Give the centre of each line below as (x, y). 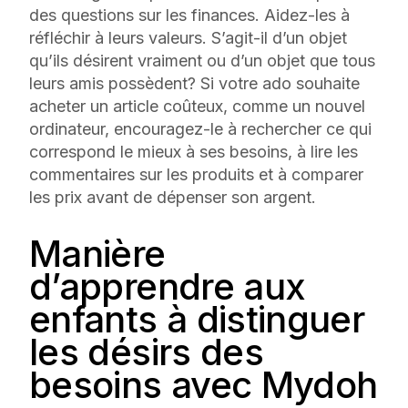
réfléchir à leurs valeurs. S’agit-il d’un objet (188, 37)
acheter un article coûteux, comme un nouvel (197, 106)
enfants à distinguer (197, 319)
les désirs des (147, 352)
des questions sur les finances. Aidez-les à (189, 15)
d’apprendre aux (168, 286)
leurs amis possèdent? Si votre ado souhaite (194, 83)
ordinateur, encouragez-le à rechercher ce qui (200, 128)
